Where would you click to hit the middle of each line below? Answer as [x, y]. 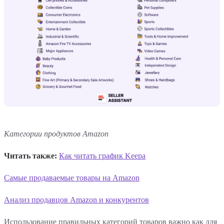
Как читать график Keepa [102, 155]
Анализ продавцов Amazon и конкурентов [76, 199]
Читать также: [30, 155]
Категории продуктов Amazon [56, 133]
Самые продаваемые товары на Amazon [72, 177]
